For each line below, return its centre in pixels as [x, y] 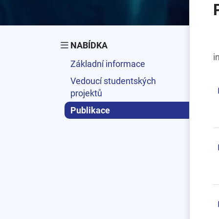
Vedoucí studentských [113, 81]
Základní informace [108, 64]
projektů [86, 93]
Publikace [90, 110]
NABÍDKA [89, 45]
